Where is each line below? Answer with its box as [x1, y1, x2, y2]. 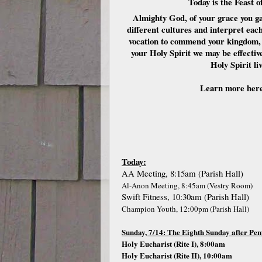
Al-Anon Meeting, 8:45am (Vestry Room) [122, 180, 253, 191]
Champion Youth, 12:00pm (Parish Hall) [122, 204, 249, 214]
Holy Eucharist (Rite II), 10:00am [122, 250, 232, 261]
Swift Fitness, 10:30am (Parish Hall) [122, 191, 249, 202]
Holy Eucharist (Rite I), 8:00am [122, 238, 225, 249]
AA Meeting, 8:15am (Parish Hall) [122, 167, 243, 179]
